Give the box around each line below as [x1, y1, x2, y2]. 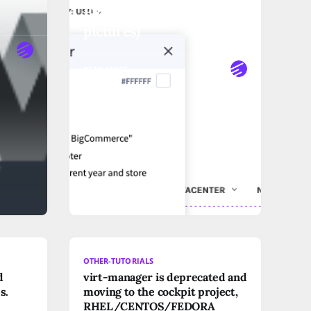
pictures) [83, 22, 140, 40]
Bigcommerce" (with [83, 3, 211, 21]
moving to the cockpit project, [83, 284, 238, 299]
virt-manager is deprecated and [83, 269, 247, 284]
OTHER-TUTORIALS [83, 255, 153, 266]
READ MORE [83, 63, 128, 74]
